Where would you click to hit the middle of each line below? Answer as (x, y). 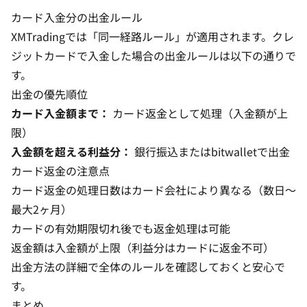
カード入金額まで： (60, 113)
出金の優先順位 (49, 94)
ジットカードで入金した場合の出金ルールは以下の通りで (153, 56)
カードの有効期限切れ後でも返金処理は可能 (121, 228)
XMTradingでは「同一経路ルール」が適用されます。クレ (152, 36)
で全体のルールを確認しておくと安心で (186, 267)
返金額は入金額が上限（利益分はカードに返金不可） (143, 247)
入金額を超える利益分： (71, 151)
